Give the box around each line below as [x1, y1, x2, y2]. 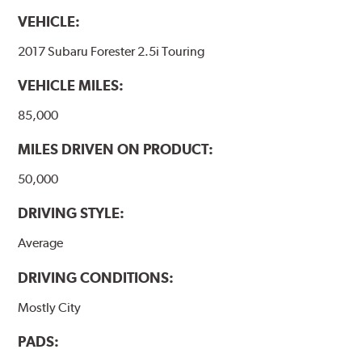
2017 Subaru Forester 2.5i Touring [18, 44, 205, 60]
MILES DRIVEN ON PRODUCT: [18, 141, 214, 158]
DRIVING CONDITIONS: [18, 268, 175, 286]
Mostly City [18, 299, 82, 315]
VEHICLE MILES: [18, 77, 124, 95]
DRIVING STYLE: [18, 204, 125, 222]
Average [18, 235, 64, 251]
